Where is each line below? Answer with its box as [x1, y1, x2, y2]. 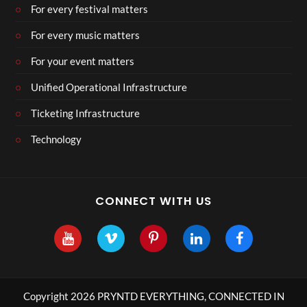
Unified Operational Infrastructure [31, 80, 187, 93]
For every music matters [31, 28, 140, 41]
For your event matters [31, 54, 134, 67]
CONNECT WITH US [95, 193, 212, 210]
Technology [31, 132, 82, 145]
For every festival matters [31, 2, 148, 15]
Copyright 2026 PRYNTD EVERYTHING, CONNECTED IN [23, 290, 284, 303]
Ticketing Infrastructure [31, 106, 140, 119]
